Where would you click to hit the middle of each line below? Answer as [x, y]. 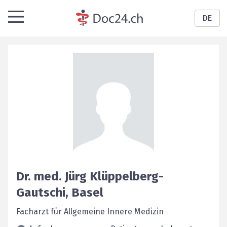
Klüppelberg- [127, 176]
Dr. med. [39, 176]
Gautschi [41, 193]
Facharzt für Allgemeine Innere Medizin [90, 212]
